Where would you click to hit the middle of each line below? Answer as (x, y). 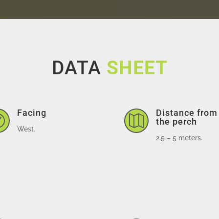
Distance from (186, 112)
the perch (176, 121)
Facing (32, 112)
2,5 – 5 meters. (179, 138)
